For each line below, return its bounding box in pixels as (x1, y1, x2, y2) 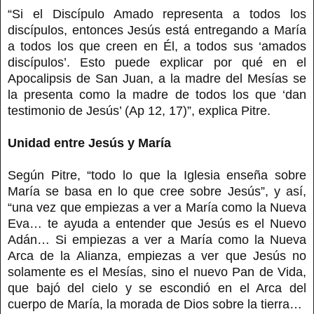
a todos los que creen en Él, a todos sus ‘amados (8, 39, 306, 53)
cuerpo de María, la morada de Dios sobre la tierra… (8, 296, 302, 311)
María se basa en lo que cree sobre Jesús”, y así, (8, 184, 306, 198)
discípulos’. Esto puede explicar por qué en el (8, 55, 306, 69)
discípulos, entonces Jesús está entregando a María (8, 22, 306, 37)
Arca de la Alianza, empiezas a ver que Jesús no (8, 248, 306, 263)
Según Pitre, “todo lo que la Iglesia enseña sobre (8, 168, 306, 182)
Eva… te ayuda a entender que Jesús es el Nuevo (8, 216, 306, 231)
